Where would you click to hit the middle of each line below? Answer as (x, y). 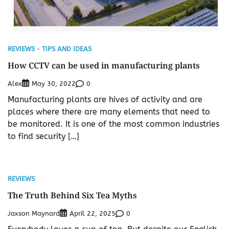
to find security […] (43, 136)
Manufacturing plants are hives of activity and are (105, 100)
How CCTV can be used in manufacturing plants (104, 66)
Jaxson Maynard (34, 213)
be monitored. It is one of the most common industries (113, 124)
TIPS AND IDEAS (67, 49)
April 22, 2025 (93, 214)
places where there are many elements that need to (109, 112)
